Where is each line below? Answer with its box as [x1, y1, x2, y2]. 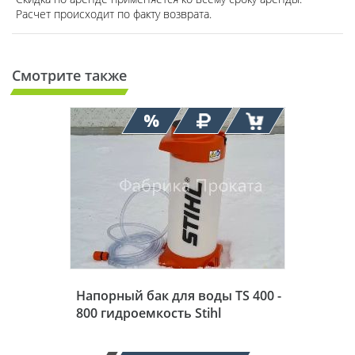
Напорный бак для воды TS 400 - [76, 286, 281, 304]
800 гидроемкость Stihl [76, 303, 221, 322]
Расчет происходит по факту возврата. [16, 6, 212, 21]
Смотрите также [12, 65, 127, 85]
